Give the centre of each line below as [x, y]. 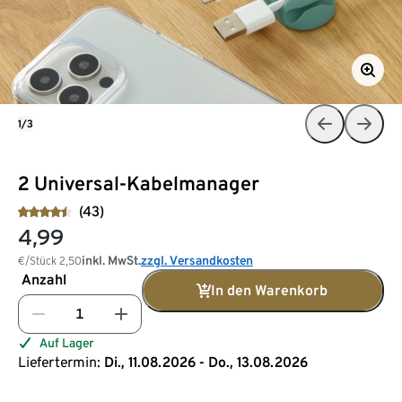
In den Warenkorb [269, 290]
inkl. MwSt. [111, 260]
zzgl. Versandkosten [197, 260]
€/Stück [39, 260]
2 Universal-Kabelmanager [139, 183]
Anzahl [44, 279]
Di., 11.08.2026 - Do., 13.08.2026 [206, 362]
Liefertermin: [59, 362]
